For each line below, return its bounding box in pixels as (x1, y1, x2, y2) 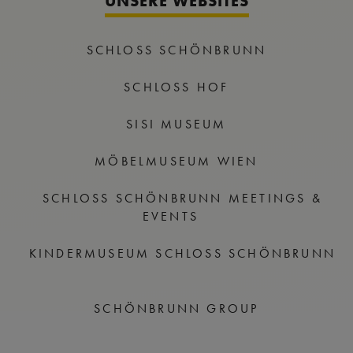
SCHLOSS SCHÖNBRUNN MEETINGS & (43, 190, 322, 206)
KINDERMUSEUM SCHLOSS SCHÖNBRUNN (28, 245, 336, 261)
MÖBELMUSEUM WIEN (95, 153, 258, 169)
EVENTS (142, 208, 199, 224)
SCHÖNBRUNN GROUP (94, 300, 259, 316)
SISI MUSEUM (126, 116, 227, 132)
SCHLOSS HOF (124, 79, 229, 95)
